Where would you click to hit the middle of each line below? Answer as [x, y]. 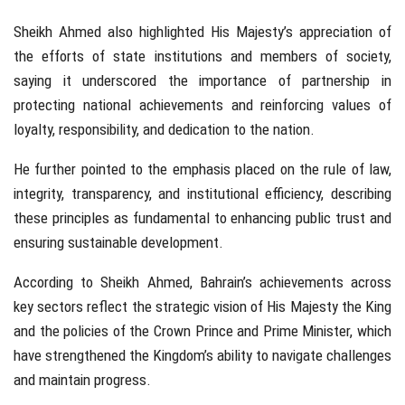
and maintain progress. [82, 380]
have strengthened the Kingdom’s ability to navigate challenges [202, 356]
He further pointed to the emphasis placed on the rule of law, [202, 170]
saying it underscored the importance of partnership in [202, 81]
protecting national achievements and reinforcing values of [202, 105]
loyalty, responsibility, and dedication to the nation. [164, 130]
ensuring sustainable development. [118, 243]
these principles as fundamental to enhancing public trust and [202, 218]
